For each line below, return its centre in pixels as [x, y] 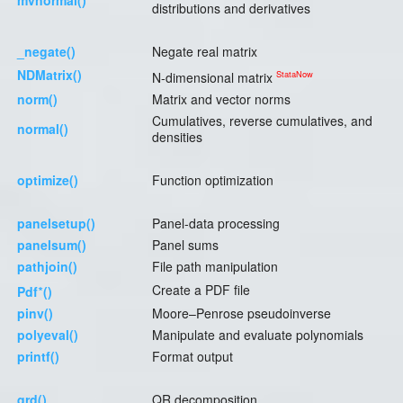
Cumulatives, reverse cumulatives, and [262, 121]
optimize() [48, 180]
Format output [193, 357]
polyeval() [48, 335]
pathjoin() [47, 267]
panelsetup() [56, 224]
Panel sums [185, 245]
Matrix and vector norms [221, 99]
